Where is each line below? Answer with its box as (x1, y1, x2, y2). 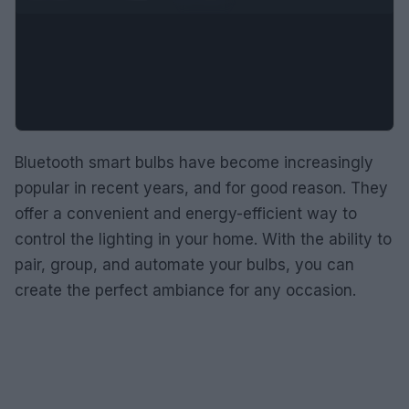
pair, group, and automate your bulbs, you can (15, 256, 354, 274)
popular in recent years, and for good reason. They (15, 179, 388, 197)
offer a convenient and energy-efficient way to (15, 204, 357, 223)
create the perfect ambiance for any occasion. (15, 281, 356, 299)
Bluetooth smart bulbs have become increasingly (15, 153, 373, 172)
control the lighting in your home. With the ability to (15, 230, 392, 248)
